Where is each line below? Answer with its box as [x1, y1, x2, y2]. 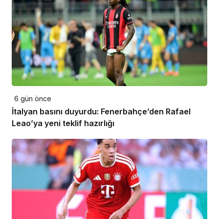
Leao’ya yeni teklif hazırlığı [12, 118, 114, 129]
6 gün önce [14, 94, 51, 103]
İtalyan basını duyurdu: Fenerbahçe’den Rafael [12, 107, 191, 117]
